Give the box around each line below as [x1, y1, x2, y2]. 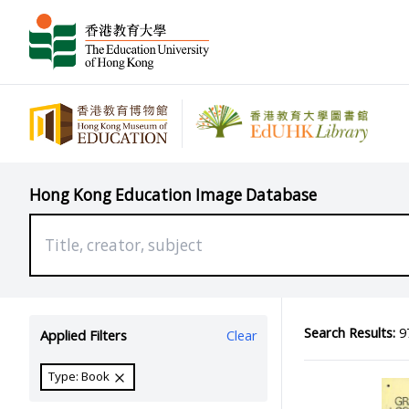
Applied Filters [39, 326, 127, 345]
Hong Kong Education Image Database [29, 184, 317, 205]
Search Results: [303, 322, 395, 341]
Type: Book [48, 368, 113, 385]
